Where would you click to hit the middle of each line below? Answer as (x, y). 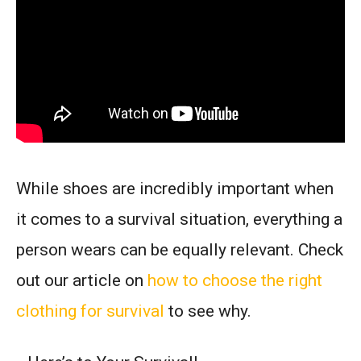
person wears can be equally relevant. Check (180, 249)
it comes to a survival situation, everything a (179, 219)
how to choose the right (235, 280)
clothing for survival (90, 311)
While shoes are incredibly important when (175, 188)
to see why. (208, 311)
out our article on (82, 280)
